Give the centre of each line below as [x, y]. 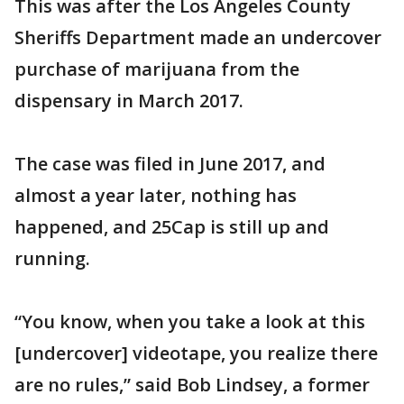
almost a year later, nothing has [156, 195]
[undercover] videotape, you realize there [196, 353]
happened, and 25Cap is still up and [172, 227]
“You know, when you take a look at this [190, 321]
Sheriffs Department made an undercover [198, 37]
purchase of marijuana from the [157, 69]
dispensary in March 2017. [129, 101]
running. [52, 258]
